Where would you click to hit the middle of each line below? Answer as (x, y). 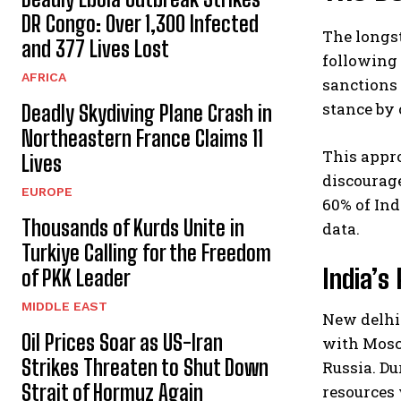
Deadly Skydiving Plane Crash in (147, 113)
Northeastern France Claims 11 (142, 138)
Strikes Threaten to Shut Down (145, 367)
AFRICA (44, 77)
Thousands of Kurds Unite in (133, 227)
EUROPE (47, 191)
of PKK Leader (76, 277)
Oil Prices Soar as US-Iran (122, 342)
